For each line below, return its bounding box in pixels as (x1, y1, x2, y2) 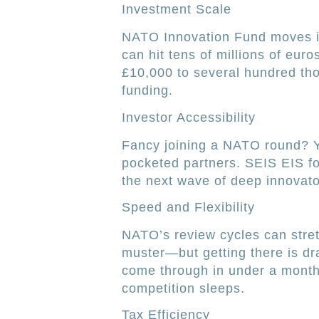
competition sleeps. (121, 281, 245, 296)
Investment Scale (121, 2, 231, 17)
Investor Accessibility (121, 110, 256, 125)
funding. (121, 83, 173, 98)
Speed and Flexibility (121, 199, 255, 214)
